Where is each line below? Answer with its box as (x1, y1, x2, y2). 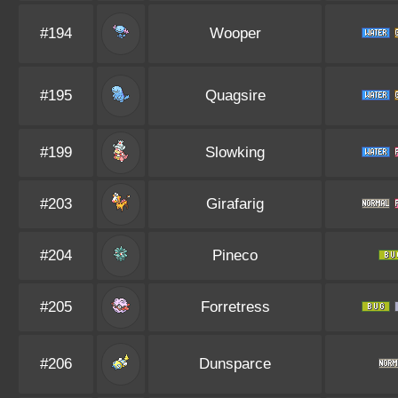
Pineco (212, 247, 258, 264)
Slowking (205, 144, 265, 161)
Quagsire (204, 87, 266, 104)
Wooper (209, 25, 261, 42)
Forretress (200, 298, 270, 315)
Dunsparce (199, 355, 271, 372)
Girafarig (206, 195, 264, 212)
